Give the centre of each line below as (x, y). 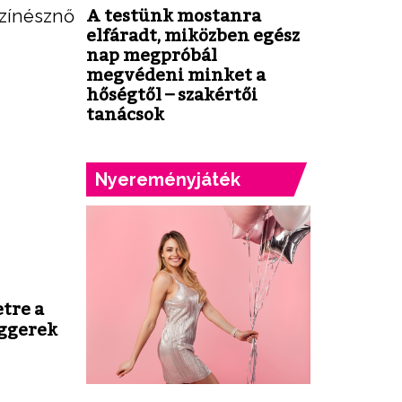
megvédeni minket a (176, 74)
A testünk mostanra (174, 15)
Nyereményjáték (168, 179)
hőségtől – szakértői (172, 94)
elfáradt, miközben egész (193, 35)
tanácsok (125, 114)
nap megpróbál (152, 54)
